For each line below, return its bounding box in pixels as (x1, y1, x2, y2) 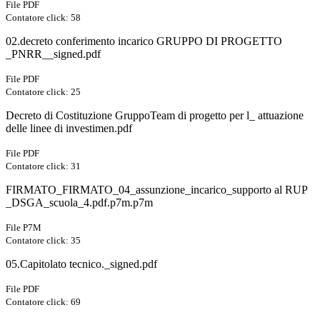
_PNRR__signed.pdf (6, 48, 101, 61)
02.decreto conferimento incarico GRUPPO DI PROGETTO (6, 35, 282, 48)
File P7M (6, 222, 41, 234)
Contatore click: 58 (6, 12, 81, 24)
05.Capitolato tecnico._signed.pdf (6, 258, 157, 271)
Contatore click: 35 (6, 235, 81, 246)
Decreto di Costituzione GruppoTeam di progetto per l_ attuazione (6, 109, 304, 122)
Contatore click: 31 (6, 161, 81, 172)
